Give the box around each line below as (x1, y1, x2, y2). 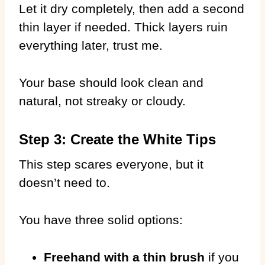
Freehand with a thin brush (44, 250, 205, 264)
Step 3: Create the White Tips (19, 131, 216, 147)
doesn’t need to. (19, 175, 110, 189)
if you (205, 250, 239, 264)
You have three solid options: (19, 212, 183, 227)
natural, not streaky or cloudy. (19, 93, 186, 108)
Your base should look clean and (19, 75, 203, 89)
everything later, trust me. (19, 38, 163, 52)
